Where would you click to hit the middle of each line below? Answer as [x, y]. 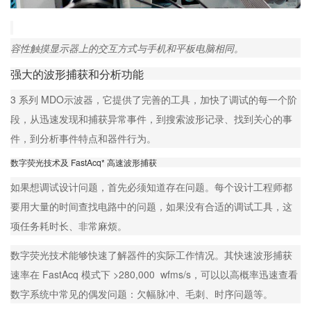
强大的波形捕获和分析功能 [77, 73]
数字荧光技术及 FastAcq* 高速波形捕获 [84, 162]
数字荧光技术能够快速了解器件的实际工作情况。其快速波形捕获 [151, 254]
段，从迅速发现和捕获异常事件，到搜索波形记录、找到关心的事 [151, 118]
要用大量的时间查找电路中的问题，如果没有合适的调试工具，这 [151, 206]
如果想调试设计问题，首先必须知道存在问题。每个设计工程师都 [151, 186]
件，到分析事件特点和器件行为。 [83, 138]
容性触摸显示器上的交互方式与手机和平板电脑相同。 [127, 48]
